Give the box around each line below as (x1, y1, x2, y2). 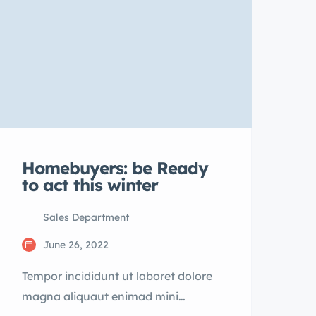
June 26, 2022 (42, 238, 109, 251)
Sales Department (42, 210, 129, 224)
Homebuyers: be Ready (21, 157, 208, 178)
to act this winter (21, 174, 158, 195)
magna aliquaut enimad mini (21, 288, 178, 303)
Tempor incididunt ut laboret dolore (21, 268, 212, 283)
